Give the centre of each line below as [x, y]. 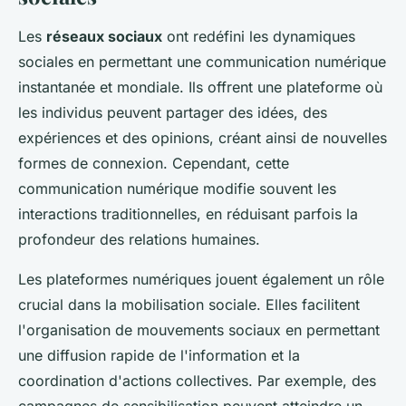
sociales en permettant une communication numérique [202, 62]
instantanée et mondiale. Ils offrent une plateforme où [200, 87]
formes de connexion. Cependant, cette [154, 164]
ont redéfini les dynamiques [259, 37]
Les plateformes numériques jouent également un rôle [201, 280]
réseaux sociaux [104, 37]
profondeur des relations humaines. [139, 240]
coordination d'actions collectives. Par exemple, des [197, 381]
